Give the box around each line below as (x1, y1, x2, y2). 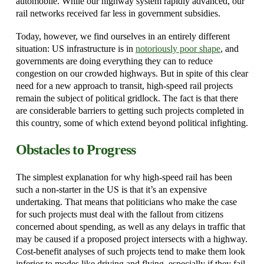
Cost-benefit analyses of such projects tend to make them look (15, 246, 245, 257)
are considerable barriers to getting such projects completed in (15, 105, 244, 116)
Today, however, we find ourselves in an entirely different (15, 31, 230, 42)
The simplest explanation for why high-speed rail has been (15, 172, 232, 183)
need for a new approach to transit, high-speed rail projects (15, 81, 233, 91)
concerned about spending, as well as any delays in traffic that (15, 222, 245, 232)
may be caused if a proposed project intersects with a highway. (15, 234, 247, 245)
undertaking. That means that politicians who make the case (15, 197, 237, 207)
